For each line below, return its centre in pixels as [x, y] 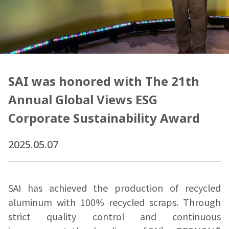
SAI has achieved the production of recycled [114, 188]
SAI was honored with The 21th [104, 81]
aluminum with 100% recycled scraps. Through [114, 202]
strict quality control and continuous [114, 216]
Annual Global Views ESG [83, 100]
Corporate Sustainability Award [104, 118]
